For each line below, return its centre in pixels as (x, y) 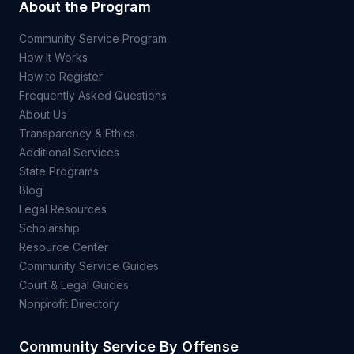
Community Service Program (93, 38)
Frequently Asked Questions (93, 95)
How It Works (53, 57)
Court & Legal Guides (74, 285)
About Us (43, 114)
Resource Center (64, 247)
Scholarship (49, 228)
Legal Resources (63, 209)
